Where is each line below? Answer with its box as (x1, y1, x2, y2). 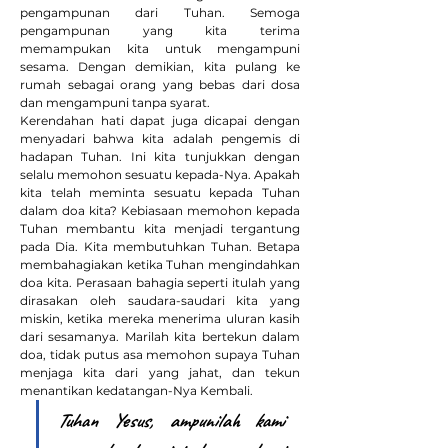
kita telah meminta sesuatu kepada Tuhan (20, 185, 300, 200)
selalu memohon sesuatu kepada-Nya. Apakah (20, 167, 300, 182)
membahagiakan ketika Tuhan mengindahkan (20, 257, 300, 272)
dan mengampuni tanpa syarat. (20, 95, 210, 110)
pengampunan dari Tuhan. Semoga (20, 5, 300, 20)
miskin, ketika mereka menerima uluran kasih (20, 311, 300, 326)
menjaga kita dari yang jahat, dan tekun (20, 365, 300, 380)
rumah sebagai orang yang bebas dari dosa (20, 77, 300, 92)
